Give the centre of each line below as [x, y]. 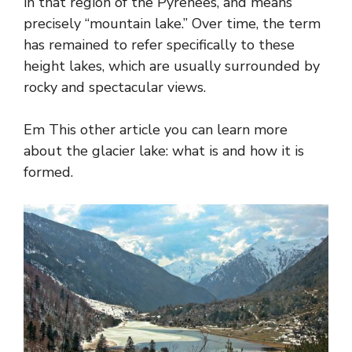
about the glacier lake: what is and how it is [164, 150]
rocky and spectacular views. [115, 87]
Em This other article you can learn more [156, 129]
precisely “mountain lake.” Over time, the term [172, 23]
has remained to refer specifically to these [159, 44]
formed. [48, 172]
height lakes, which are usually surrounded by [172, 66]
